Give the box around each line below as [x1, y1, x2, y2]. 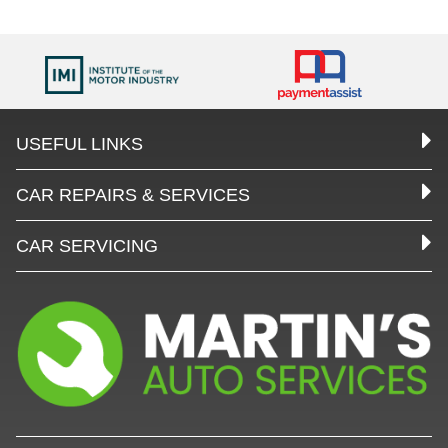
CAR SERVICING [16, 236, 158, 256]
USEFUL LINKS [16, 134, 143, 154]
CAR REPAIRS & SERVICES [16, 185, 250, 205]
